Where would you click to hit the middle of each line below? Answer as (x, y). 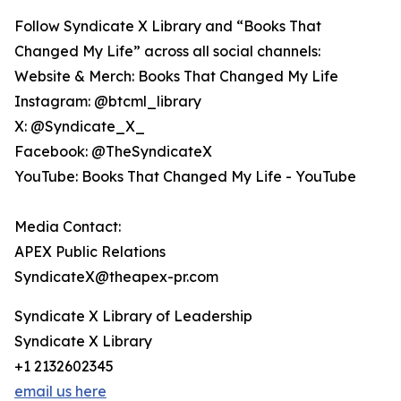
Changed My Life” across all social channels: (167, 51)
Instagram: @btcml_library (108, 102)
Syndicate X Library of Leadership (133, 316)
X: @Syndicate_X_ (80, 127)
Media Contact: (68, 227)
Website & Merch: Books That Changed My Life (176, 77)
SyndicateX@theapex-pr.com (116, 277)
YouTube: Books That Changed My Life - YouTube (185, 177)
